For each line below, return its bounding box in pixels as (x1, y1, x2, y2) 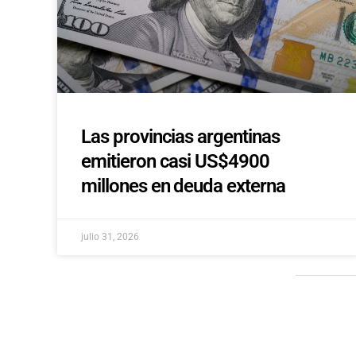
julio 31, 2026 (81, 231, 139, 243)
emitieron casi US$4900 (81, 150, 269, 173)
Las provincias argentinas (81, 126, 280, 149)
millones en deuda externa (81, 175, 285, 198)
